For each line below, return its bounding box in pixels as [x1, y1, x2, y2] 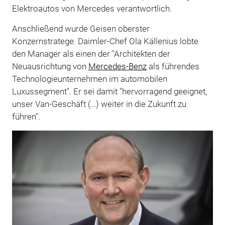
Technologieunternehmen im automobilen [12, 73, 167, 84]
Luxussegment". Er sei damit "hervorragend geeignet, [12, 86, 207, 96]
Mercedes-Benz [88, 61, 147, 71]
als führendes [146, 61, 199, 71]
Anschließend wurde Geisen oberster [12, 23, 150, 34]
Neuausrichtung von [12, 61, 88, 71]
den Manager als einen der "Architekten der [12, 48, 170, 59]
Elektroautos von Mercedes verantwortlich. [12, 3, 172, 14]
